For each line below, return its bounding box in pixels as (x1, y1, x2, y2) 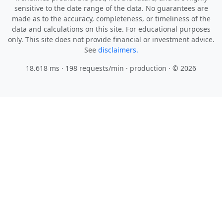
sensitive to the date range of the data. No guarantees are (14, 3, 208, 13)
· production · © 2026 (124, 63, 196, 73)
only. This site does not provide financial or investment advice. (7, 35, 215, 44)
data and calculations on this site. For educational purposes (11, 24, 211, 34)
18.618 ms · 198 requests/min (26, 63, 124, 73)
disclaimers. (98, 45, 138, 55)
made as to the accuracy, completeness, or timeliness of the (11, 14, 211, 23)
